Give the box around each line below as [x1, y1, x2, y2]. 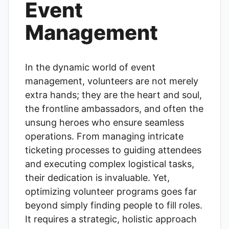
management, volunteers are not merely [25, 76, 198, 86]
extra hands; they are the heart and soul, [25, 89, 202, 100]
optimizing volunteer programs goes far [25, 186, 197, 197]
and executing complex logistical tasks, [25, 158, 194, 169]
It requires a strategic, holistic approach [25, 214, 197, 224]
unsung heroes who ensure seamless [25, 117, 184, 128]
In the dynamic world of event [25, 62, 155, 73]
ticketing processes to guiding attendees [25, 145, 201, 155]
